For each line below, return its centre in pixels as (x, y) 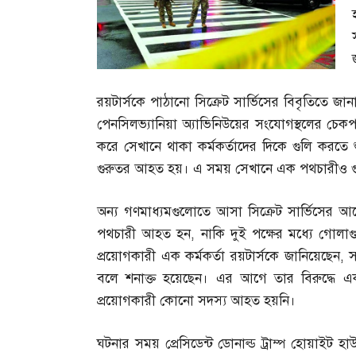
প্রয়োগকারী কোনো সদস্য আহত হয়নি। (196, 301)
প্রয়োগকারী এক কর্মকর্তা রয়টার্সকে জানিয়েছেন (219, 257)
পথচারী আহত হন (144, 234)
